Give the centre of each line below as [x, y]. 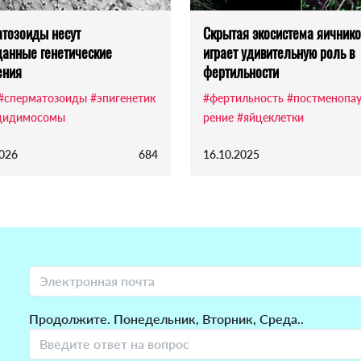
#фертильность [243, 98]
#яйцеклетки [270, 118]
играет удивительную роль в [279, 53]
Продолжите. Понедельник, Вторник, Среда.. [166, 319]
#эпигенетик [123, 98]
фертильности [241, 72]
